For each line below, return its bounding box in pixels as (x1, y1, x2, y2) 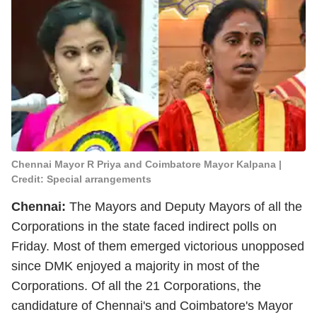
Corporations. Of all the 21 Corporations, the (11, 279, 261, 293)
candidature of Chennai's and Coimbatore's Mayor (11, 299, 293, 313)
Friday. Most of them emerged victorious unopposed (11, 239, 304, 253)
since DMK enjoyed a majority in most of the (11, 259, 260, 273)
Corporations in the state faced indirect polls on (11, 219, 277, 234)
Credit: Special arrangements (11, 173, 151, 185)
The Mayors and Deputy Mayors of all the (66, 200, 302, 214)
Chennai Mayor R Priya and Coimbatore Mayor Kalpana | (11, 158, 282, 170)
